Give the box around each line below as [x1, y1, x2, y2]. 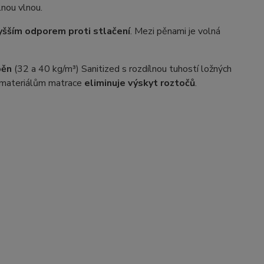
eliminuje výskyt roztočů [84, 77, 195, 90]
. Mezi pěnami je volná [130, 25, 220, 38]
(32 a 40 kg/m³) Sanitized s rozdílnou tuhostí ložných [11, 62, 232, 75]
